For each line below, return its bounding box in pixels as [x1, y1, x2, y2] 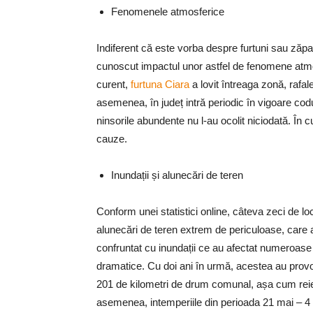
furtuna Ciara [131, 78, 189, 90]
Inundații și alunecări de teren [111, 169, 243, 181]
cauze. [96, 133, 130, 145]
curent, [96, 78, 131, 90]
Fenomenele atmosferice [111, 6, 224, 17]
